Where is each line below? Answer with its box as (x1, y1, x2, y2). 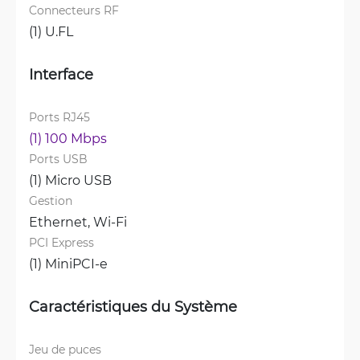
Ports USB (29, 151, 88, 167)
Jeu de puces (29, 342, 101, 358)
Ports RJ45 (29, 109, 90, 125)
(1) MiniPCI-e (29, 255, 108, 272)
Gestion (29, 193, 72, 209)
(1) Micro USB (29, 171, 112, 189)
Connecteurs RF (29, 2, 119, 18)
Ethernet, (29, 213, 93, 231)
